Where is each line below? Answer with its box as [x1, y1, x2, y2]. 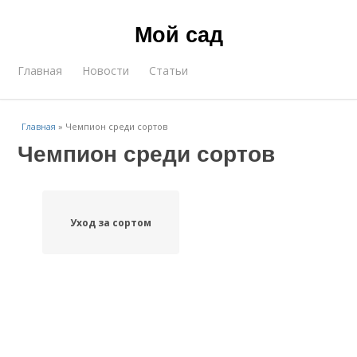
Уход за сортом [69, 215, 151, 229]
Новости [82, 63, 130, 78]
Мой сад [134, 18, 223, 49]
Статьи [149, 63, 189, 78]
